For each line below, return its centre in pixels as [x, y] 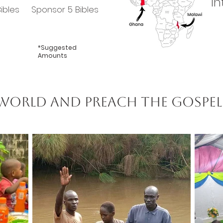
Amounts [53, 56]
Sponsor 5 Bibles [65, 10]
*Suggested [57, 48]
